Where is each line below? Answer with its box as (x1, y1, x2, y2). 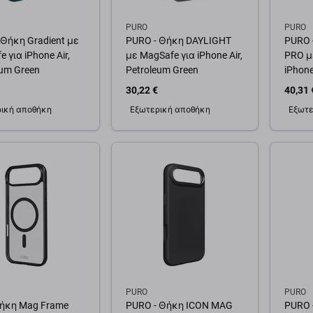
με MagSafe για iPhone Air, (126, 50, 242, 61)
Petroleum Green (126, 64, 198, 75)
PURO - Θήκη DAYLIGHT (126, 35, 231, 46)
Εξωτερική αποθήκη (130, 105, 210, 115)
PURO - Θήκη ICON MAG (126, 300, 233, 311)
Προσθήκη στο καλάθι (131, 145, 238, 156)
